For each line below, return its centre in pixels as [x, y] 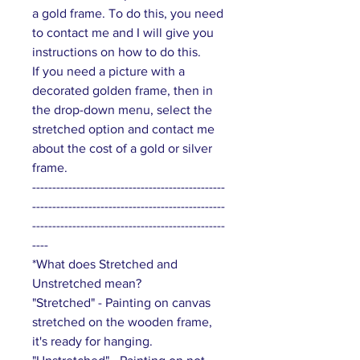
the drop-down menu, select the [122, 109]
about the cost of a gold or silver [122, 148]
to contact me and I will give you [123, 32]
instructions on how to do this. [117, 51]
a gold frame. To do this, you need [128, 13]
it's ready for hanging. [92, 341]
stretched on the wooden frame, [122, 321]
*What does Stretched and [105, 264]
